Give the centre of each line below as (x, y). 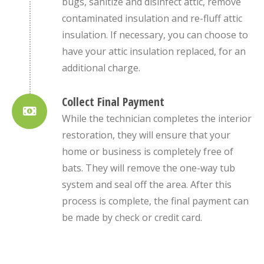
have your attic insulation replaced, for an (154, 51)
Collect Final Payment (113, 101)
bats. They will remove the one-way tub (148, 168)
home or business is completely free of (148, 151)
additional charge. (101, 67)
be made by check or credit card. (132, 217)
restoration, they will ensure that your (146, 135)
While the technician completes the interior (157, 118)
